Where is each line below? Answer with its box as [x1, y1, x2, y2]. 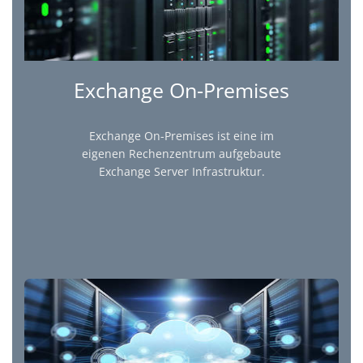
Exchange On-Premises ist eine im [89, 128, 274, 144]
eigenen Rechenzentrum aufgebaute [82, 146, 281, 162]
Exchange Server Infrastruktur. [98, 164, 265, 180]
